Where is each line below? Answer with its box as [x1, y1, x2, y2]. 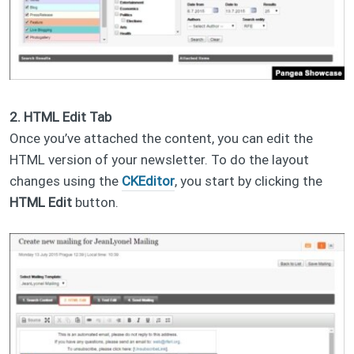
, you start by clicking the [175, 171, 322, 190]
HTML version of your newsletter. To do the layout [9, 150, 309, 168]
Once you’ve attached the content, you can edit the [9, 129, 313, 147]
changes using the [9, 171, 122, 190]
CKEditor [122, 171, 175, 190]
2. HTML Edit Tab [9, 107, 111, 126]
